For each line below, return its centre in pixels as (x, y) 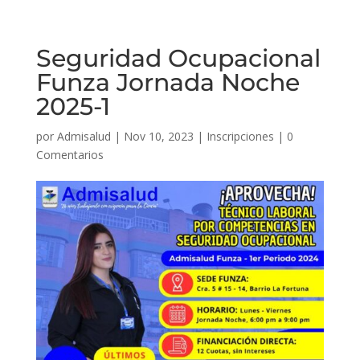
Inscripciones (240, 136)
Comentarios (70, 155)
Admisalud (84, 136)
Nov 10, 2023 (158, 136)
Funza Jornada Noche (168, 82)
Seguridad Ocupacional (178, 58)
